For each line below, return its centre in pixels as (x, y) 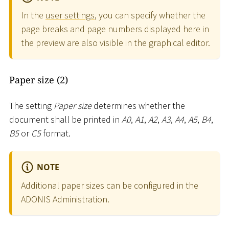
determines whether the (138, 105)
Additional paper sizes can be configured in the (110, 185)
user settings (70, 15)
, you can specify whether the (150, 15)
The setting (31, 105)
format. (56, 133)
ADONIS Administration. (65, 199)
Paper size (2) (39, 80)
